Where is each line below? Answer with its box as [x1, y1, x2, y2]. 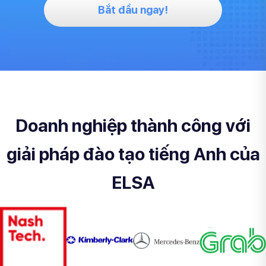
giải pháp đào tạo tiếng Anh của [6, 142, 260, 164]
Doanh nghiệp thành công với [15, 114, 251, 136]
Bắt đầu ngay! [98, 3, 168, 16]
